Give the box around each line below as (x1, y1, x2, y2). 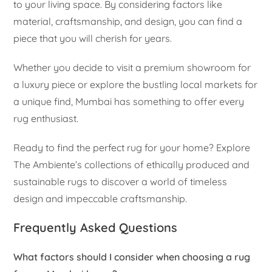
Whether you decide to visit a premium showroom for (13, 61, 251, 73)
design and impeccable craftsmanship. (13, 192, 188, 205)
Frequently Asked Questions (13, 219, 178, 235)
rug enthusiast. (13, 112, 79, 124)
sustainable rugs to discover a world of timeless (13, 175, 228, 188)
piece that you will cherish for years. (13, 32, 172, 44)
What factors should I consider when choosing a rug (13, 250, 251, 263)
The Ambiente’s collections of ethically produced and (13, 158, 250, 171)
